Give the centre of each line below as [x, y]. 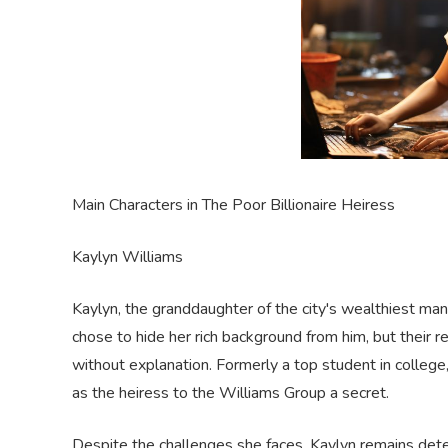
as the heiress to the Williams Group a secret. [230, 393]
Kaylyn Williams [127, 257]
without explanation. [144, 365]
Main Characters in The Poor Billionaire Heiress [233, 205]
